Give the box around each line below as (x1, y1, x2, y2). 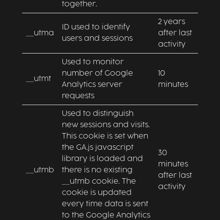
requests (61, 92, 94, 100)
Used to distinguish (61, 110, 134, 117)
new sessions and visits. (61, 121, 150, 129)
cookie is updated (61, 189, 132, 196)
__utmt (26, 75, 51, 82)
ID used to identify (61, 24, 130, 31)
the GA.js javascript (61, 144, 134, 151)
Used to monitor (61, 58, 124, 66)
